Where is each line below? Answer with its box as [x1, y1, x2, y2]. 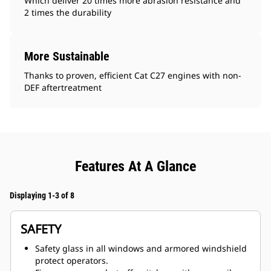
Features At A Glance [75, 158, 196, 175]
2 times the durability [24, 7, 111, 19]
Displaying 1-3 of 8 [10, 191, 74, 201]
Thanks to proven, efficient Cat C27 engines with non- [24, 70, 241, 82]
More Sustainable [24, 49, 109, 64]
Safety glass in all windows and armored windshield [35, 243, 247, 255]
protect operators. [35, 255, 108, 267]
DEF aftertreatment [24, 82, 102, 94]
